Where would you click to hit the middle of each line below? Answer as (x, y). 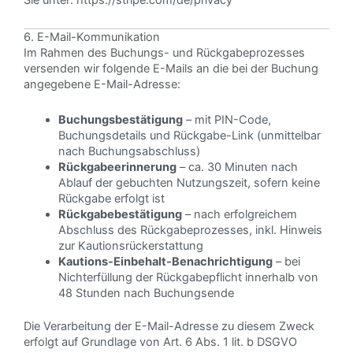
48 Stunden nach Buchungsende (146, 294)
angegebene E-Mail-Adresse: (102, 84)
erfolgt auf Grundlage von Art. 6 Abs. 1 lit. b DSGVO (160, 342)
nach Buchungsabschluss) (129, 152)
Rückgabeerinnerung (117, 167)
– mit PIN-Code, (227, 120)
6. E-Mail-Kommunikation (92, 37)
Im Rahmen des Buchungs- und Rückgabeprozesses (164, 52)
